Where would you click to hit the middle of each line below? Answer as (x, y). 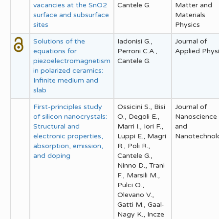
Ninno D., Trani (141, 165)
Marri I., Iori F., (140, 126)
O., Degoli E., (138, 116)
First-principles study (68, 107)
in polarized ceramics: (68, 70)
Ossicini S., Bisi (141, 107)
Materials (190, 15)
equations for (55, 51)
